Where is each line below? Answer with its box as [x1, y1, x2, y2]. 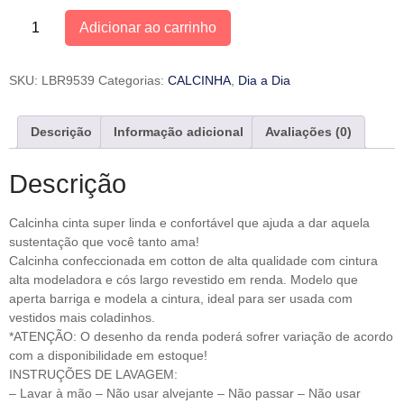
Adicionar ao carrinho [79, 19, 217, 35]
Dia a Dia [238, 72, 290, 87]
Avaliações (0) [265, 124, 352, 139]
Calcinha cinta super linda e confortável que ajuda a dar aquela [9, 216, 370, 231]
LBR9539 [41, 72, 95, 87]
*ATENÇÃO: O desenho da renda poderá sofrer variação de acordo [9, 329, 393, 344]
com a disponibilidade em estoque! [9, 348, 207, 363]
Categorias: [98, 72, 168, 87]
